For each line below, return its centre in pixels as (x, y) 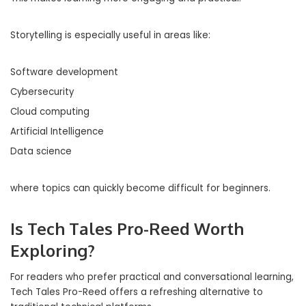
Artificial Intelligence (57, 131)
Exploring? (53, 250)
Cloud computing (50, 112)
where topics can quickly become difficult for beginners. (140, 188)
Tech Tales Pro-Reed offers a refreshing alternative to (137, 292)
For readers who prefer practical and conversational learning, (152, 277)
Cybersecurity (42, 92)
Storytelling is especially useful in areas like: (110, 35)
